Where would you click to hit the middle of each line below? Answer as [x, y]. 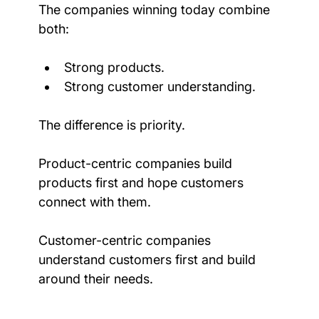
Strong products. [114, 67]
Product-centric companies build [137, 163]
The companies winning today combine [156, 9]
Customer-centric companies [126, 240]
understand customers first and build [148, 259]
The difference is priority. [111, 125]
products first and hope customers [142, 182]
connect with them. [94, 202]
